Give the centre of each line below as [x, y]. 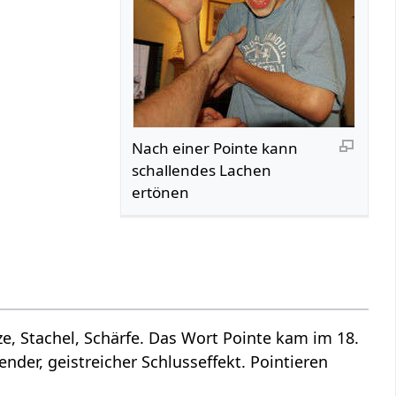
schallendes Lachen [202, 170]
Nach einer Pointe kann [215, 148]
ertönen [161, 192]
